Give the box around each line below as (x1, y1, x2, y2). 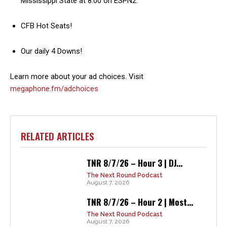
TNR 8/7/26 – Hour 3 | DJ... (86, 157, 182, 169)
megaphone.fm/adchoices (10, 84, 98, 93)
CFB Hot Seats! (21, 21, 72, 30)
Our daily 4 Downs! (21, 47, 82, 56)
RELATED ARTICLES (21, 129, 94, 143)
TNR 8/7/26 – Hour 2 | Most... (86, 196, 193, 208)
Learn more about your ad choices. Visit (10, 72, 143, 81)
